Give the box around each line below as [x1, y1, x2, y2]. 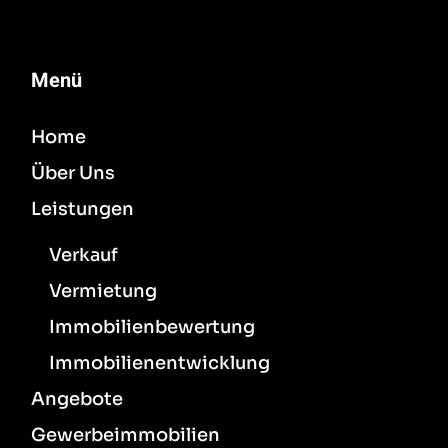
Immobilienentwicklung [49, 351, 271, 374]
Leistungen [31, 197, 135, 220]
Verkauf [49, 243, 119, 266]
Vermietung [49, 279, 158, 302]
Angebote [31, 387, 124, 410]
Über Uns [31, 161, 116, 184]
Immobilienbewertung [49, 315, 256, 338]
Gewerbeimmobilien [31, 423, 221, 446]
